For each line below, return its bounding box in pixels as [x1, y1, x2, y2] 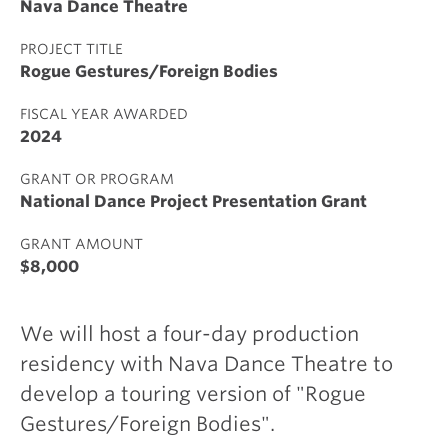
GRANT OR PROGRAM [20, 171, 174, 187]
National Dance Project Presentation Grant [20, 192, 367, 211]
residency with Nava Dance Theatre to [20, 352, 393, 376]
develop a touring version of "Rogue [20, 382, 366, 406]
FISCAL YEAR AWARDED [20, 106, 188, 122]
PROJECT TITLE [20, 41, 123, 57]
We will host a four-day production [20, 322, 359, 346]
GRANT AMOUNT [20, 236, 143, 252]
